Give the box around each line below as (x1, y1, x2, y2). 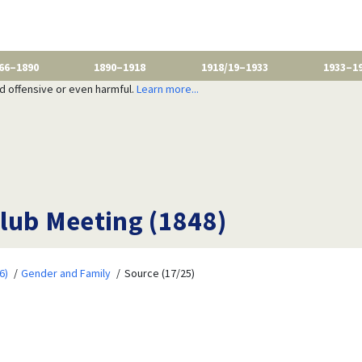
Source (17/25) (124, 265, 195, 280)
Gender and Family (21, 265, 112, 280)
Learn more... (136, 81, 199, 96)
